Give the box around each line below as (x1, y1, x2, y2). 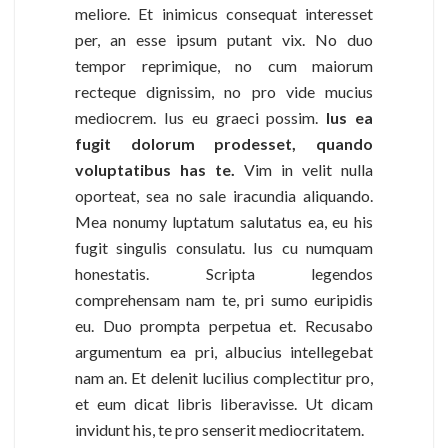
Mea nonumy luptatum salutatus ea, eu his (75, 211, 373, 231)
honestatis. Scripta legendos (75, 263, 373, 283)
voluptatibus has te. (75, 159, 235, 179)
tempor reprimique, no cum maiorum (75, 55, 373, 75)
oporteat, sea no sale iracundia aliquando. (75, 185, 373, 205)
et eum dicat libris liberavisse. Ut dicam (75, 393, 373, 413)
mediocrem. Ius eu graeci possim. (75, 107, 327, 127)
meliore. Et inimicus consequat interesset (75, 3, 373, 23)
